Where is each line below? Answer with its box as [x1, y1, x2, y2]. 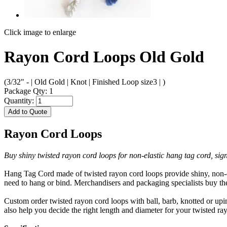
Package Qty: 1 [4, 86, 53, 95]
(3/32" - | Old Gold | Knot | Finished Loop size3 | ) [4, 77, 165, 86]
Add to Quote [8, 107, 47, 116]
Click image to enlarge [4, 28, 76, 36]
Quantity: [4, 96, 36, 105]
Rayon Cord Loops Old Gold [4, 48, 204, 66]
